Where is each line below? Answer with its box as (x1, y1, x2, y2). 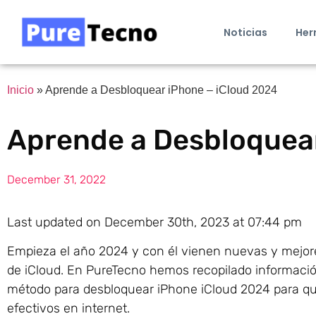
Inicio (7, 84, 34, 97)
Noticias (224, 25, 268, 39)
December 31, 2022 (7, 172, 106, 186)
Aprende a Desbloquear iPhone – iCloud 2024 (45, 84, 277, 97)
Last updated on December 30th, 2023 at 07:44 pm (7, 214, 302, 230)
